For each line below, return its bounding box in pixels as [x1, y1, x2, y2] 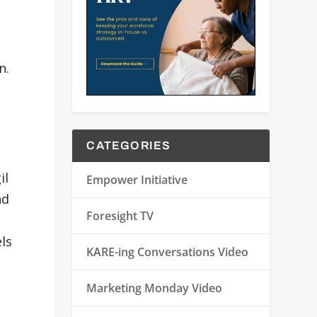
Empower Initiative [86, 171, 188, 188]
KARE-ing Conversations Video [86, 243, 249, 260]
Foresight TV [86, 207, 154, 224]
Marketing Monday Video [86, 279, 223, 296]
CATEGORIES [86, 139, 171, 151]
